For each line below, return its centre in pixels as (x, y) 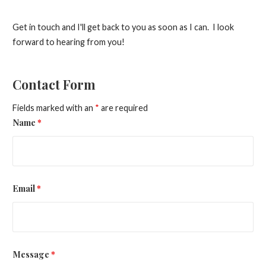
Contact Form (54, 84)
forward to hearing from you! (68, 42)
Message (31, 254)
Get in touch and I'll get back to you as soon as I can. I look (123, 27)
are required (123, 108)
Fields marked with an (53, 108)
